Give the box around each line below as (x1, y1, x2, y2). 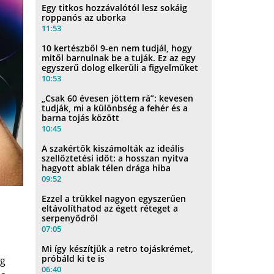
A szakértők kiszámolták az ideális (42, 142, 185, 154)
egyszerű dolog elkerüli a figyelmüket (42, 61, 199, 73)
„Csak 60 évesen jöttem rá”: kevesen (42, 92, 194, 104)
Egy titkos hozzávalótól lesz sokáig (42, 1, 188, 13)
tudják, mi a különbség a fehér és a (42, 102, 188, 114)
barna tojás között (42, 111, 120, 124)
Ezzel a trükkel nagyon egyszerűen (42, 192, 187, 204)
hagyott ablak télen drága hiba (42, 161, 171, 174)
